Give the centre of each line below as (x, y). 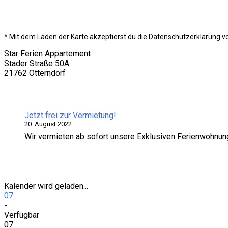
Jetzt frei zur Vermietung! (70, 116)
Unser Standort (46, 22)
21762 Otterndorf (35, 73)
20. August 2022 (48, 124)
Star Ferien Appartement (47, 54)
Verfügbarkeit (42, 159)
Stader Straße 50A (37, 64)
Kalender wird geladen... (46, 186)
